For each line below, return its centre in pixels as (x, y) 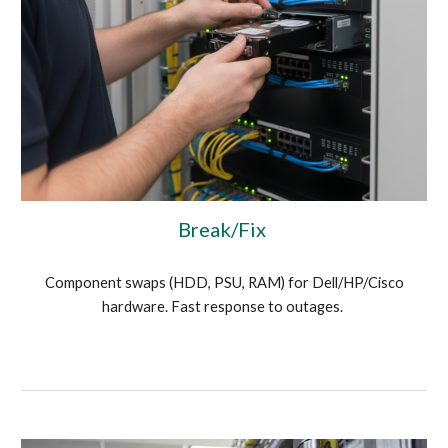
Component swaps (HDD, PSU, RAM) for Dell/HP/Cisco (224, 283)
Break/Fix (224, 229)
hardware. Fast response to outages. (224, 307)
